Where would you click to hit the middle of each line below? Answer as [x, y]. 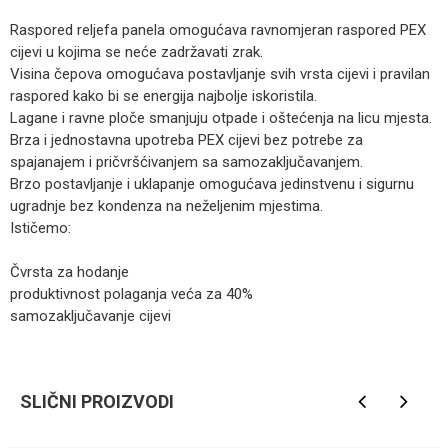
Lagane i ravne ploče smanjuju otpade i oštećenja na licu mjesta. [221, 118]
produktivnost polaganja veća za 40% [131, 294]
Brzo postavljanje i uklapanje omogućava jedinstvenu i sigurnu [212, 184]
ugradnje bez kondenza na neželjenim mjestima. [166, 206]
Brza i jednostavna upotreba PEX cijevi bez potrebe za [186, 140]
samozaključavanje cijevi [90, 316]
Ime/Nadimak [49, 348]
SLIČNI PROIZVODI [97, 401]
